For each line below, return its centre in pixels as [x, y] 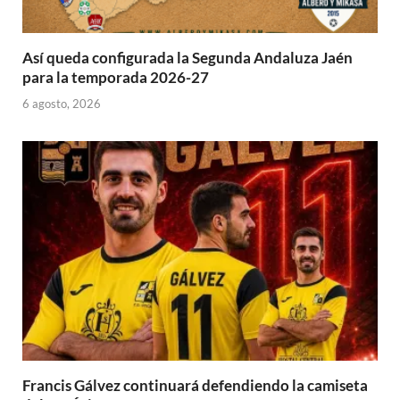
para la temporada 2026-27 [116, 78]
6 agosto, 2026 [62, 103]
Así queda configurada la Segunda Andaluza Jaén [187, 58]
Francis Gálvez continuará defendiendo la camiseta [195, 385]
